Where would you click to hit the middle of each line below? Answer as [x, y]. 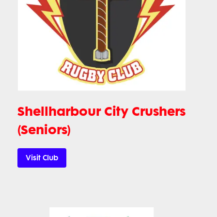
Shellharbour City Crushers [101, 111]
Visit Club [42, 158]
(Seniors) [44, 129]
